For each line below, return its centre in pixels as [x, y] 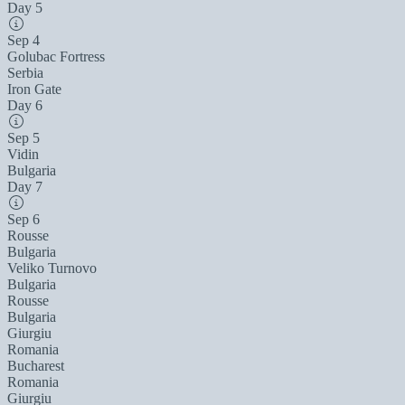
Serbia [25, 72]
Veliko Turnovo [52, 268]
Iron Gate [34, 89]
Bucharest [36, 365]
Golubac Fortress [56, 56]
